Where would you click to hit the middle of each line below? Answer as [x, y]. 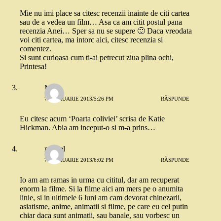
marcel [55, 149]
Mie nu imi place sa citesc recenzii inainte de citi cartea [105, 13]
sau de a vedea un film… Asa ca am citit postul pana [101, 22]
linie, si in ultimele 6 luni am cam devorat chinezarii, [101, 198]
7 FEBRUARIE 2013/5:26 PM [79, 98]
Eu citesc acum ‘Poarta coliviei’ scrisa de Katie [92, 119]
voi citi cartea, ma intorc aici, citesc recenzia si [91, 40]
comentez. [36, 49]
